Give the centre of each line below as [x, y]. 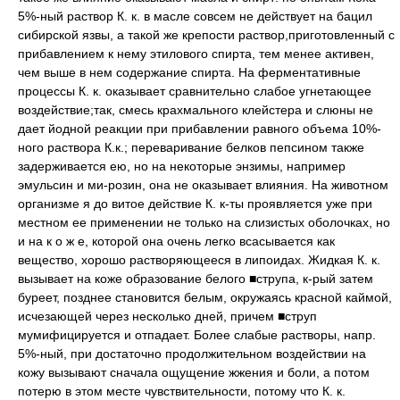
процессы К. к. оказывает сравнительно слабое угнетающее [195, 91]
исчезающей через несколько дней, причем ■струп [167, 316]
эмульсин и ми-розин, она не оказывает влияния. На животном [203, 184]
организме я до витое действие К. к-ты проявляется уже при [195, 203]
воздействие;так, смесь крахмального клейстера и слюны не [196, 109]
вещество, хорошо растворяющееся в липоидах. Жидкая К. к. [199, 259]
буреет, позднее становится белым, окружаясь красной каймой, [205, 297]
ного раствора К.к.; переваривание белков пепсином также [191, 147]
